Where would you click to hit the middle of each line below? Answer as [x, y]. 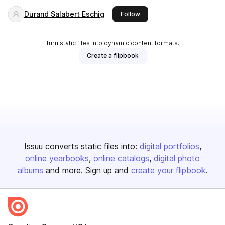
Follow [130, 14]
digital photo [177, 158]
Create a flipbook [113, 55]
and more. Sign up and [87, 170]
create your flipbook [168, 170]
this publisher [160, 13]
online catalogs [121, 158]
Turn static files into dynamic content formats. [113, 43]
